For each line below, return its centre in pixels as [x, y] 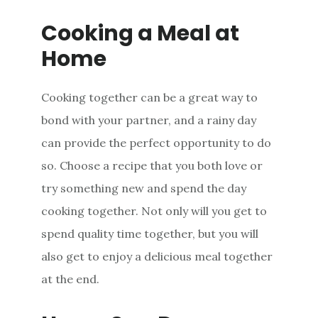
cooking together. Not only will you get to [154, 210]
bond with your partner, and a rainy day [149, 120]
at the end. [71, 279]
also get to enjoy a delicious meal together [157, 256]
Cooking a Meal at [141, 33]
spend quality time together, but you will [150, 233]
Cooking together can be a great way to [150, 97]
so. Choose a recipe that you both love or [152, 165]
